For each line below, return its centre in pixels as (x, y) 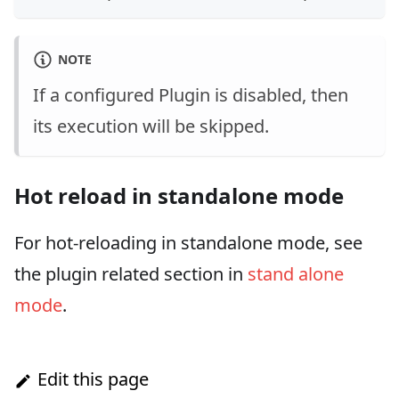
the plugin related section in (131, 273)
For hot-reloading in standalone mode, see (188, 242)
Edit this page (93, 379)
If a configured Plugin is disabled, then (191, 94)
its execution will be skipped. (151, 126)
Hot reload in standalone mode (179, 195)
